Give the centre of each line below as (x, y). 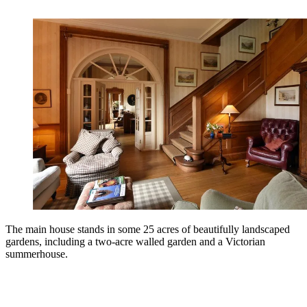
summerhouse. (37, 254)
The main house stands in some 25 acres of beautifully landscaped (148, 229)
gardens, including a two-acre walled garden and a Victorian (135, 241)
